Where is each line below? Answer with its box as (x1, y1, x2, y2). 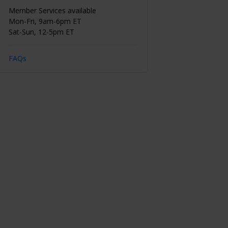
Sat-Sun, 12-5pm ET (8, 26, 74, 37)
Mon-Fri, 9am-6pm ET (8, 16, 81, 26)
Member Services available (8, 5, 96, 15)
